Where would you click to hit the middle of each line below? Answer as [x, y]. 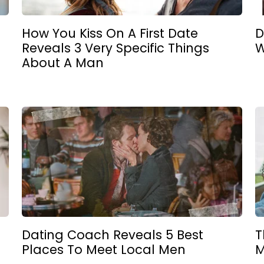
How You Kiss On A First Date [110, 33]
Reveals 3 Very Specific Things [116, 48]
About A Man [63, 62]
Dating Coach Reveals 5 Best [113, 235]
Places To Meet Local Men [104, 250]
